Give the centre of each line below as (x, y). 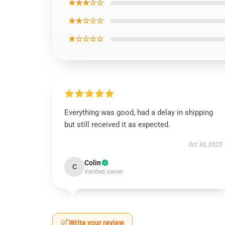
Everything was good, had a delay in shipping (139, 113)
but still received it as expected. (117, 125)
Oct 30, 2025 (205, 145)
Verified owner (104, 172)
